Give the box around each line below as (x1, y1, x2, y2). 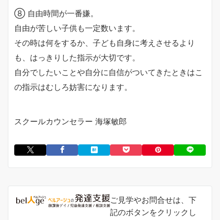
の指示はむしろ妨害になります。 (14, 82, 132, 92)
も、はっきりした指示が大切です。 (14, 53, 140, 63)
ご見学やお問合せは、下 (110, 195, 196, 205)
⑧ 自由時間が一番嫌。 (14, 8, 98, 19)
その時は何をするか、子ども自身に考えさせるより (14, 38, 195, 48)
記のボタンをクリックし (110, 207, 196, 218)
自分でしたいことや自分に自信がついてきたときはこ (14, 67, 203, 78)
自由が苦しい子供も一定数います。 (14, 23, 140, 33)
